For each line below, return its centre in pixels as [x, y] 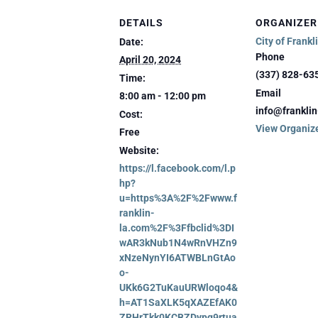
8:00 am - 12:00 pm [163, 95]
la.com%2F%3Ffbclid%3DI [177, 227]
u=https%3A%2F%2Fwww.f [178, 198]
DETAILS [141, 22]
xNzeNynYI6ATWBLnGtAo [177, 257]
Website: [139, 150]
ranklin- [137, 213]
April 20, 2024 [150, 59]
